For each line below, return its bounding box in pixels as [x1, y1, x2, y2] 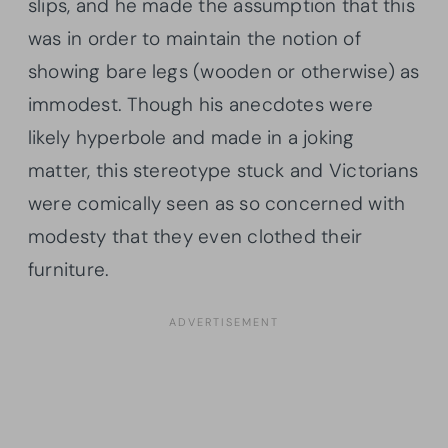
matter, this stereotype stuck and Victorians [28, 158, 419, 184]
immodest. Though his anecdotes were [28, 92, 374, 118]
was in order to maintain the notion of [28, 26, 361, 52]
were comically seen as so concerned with [28, 191, 406, 217]
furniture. [28, 257, 110, 283]
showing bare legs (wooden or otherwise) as [28, 59, 420, 85]
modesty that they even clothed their [28, 224, 363, 250]
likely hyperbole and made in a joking [28, 125, 355, 151]
